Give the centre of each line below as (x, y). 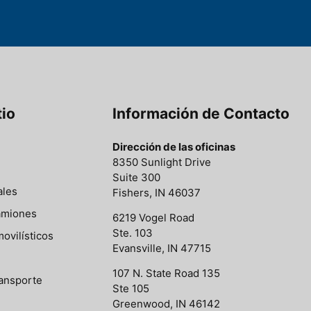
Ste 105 (131, 289)
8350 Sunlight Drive (162, 162)
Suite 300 (136, 177)
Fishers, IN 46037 (157, 192)
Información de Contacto (201, 113)
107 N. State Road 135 (166, 274)
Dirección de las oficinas (174, 146)
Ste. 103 (133, 233)
